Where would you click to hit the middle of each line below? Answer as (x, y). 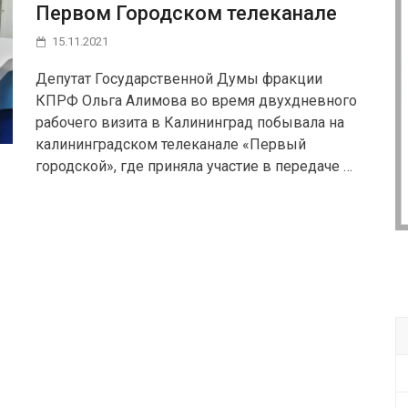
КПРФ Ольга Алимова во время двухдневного (196, 100)
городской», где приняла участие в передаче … (194, 166)
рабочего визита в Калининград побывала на (190, 122)
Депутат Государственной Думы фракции (179, 78)
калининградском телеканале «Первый (171, 144)
